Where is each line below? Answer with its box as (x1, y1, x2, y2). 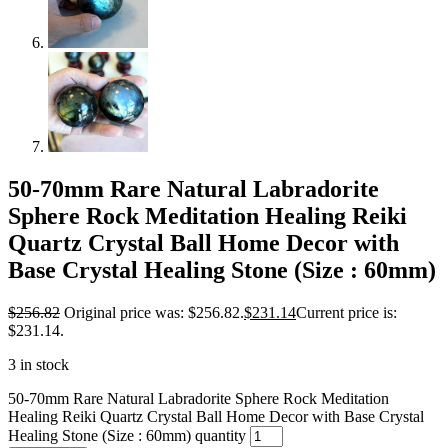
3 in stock (8, 355, 69, 373)
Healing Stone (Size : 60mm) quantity (8, 426, 246, 444)
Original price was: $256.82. (64, 303, 244, 321)
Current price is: (296, 303, 397, 321)
